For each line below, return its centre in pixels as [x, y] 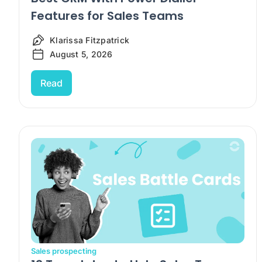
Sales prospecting [64, 251]
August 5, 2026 [81, 54]
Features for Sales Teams [107, 15]
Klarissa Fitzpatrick [90, 40]
